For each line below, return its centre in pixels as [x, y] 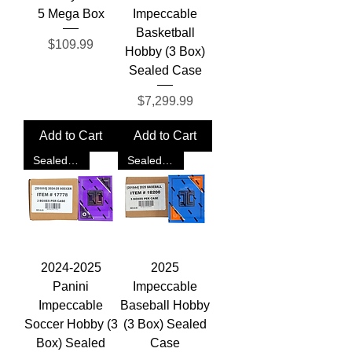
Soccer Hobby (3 [71, 324]
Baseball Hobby [165, 306]
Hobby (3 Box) [165, 52]
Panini [71, 287]
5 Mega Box [71, 14]
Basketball [165, 33]
